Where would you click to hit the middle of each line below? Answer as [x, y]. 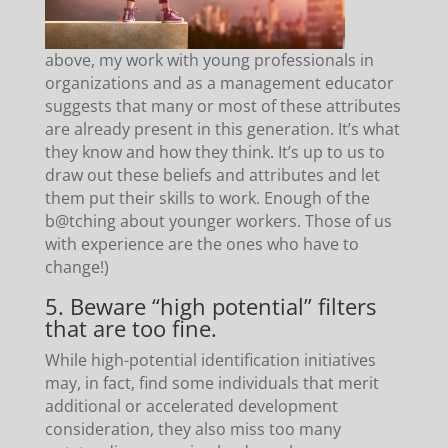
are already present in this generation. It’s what [222, 128]
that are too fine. [130, 327]
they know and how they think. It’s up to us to [214, 151]
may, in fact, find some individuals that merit [211, 382]
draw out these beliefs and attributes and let [212, 174]
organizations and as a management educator [219, 82]
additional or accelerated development [191, 405]
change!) [76, 266]
